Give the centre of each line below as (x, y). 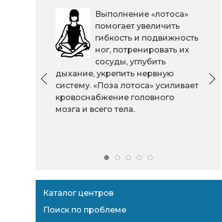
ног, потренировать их (142, 50)
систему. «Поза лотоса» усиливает (127, 86)
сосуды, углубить (131, 62)
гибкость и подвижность (147, 38)
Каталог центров (78, 193)
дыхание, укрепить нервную (115, 74)
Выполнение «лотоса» (142, 14)
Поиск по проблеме (85, 210)
